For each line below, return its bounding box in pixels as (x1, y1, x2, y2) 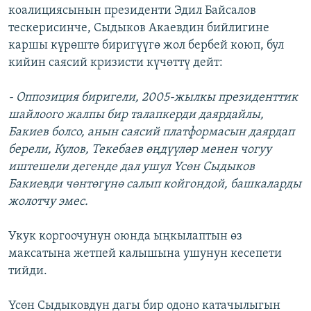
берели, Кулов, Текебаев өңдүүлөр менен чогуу (8, 143, 271, 157)
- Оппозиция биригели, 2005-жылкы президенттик (8, 91, 298, 105)
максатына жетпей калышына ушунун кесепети (8, 247, 282, 261)
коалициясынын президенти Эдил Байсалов (8, 4, 256, 18)
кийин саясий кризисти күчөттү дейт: (8, 56, 223, 70)
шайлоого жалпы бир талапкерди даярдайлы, (8, 108, 264, 122)
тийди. (8, 264, 47, 278)
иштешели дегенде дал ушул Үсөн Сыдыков (8, 160, 255, 174)
